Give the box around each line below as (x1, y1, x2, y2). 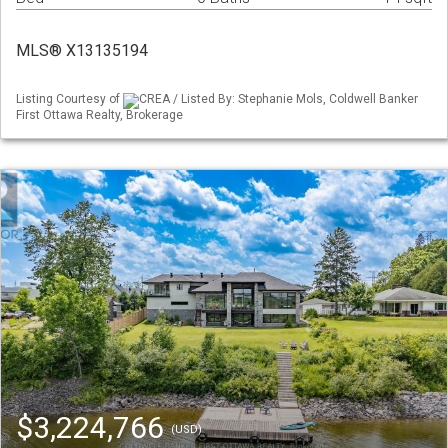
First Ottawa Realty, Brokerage (16, 107, 183, 122)
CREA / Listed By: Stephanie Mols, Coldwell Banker (139, 92, 418, 107)
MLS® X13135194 (16, 41, 148, 61)
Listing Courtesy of (16, 92, 123, 107)
